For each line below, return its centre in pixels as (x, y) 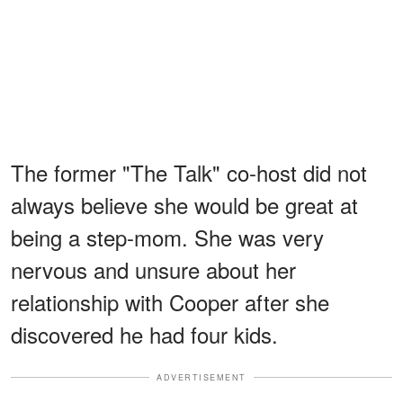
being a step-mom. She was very (167, 237)
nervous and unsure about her (153, 269)
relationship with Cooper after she (170, 301)
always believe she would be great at (184, 204)
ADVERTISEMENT (201, 377)
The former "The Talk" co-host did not (189, 172)
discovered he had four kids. (144, 334)
